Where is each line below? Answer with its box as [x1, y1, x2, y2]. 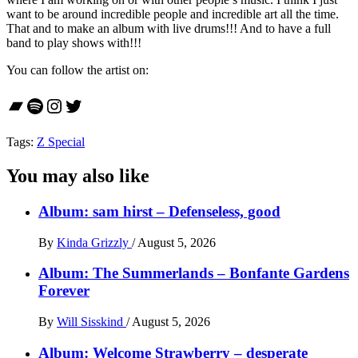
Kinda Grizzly [57, 235, 132, 249]
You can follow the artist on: [6, 63, 149, 78]
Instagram [44, 94, 121, 116]
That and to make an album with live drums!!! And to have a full [6, 22, 331, 36]
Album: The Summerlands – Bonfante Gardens [38, 265, 349, 282]
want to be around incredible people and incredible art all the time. [6, 7, 339, 22]
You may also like [6, 165, 149, 187]
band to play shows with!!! [6, 36, 145, 50]
